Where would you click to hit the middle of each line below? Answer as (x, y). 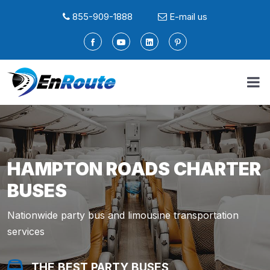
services (26, 231)
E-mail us (188, 17)
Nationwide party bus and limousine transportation (123, 215)
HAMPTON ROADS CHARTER (134, 169)
